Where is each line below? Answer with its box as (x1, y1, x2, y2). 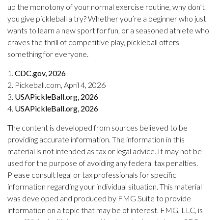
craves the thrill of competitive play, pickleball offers (7, 37, 179, 47)
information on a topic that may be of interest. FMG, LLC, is (7, 205, 203, 215)
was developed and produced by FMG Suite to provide (7, 193, 191, 203)
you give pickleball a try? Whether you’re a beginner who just (7, 13, 206, 23)
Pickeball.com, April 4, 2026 (15, 80, 106, 89)
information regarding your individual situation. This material (7, 181, 202, 191)
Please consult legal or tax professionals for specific (7, 169, 176, 179)
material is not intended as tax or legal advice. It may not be (7, 146, 202, 156)
